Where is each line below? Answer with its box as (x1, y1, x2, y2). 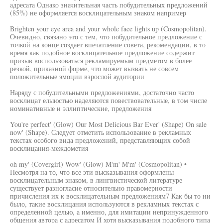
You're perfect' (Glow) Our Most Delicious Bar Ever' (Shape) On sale (10, 119, 207, 129)
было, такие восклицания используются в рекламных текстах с (10, 199, 199, 209)
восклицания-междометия (10, 143, 88, 153)
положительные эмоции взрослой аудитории (10, 72, 144, 81)
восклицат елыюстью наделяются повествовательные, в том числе (10, 96, 207, 105)
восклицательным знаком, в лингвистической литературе (10, 175, 182, 185)
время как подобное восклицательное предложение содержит (10, 48, 195, 57)
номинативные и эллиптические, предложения (10, 104, 151, 113)
